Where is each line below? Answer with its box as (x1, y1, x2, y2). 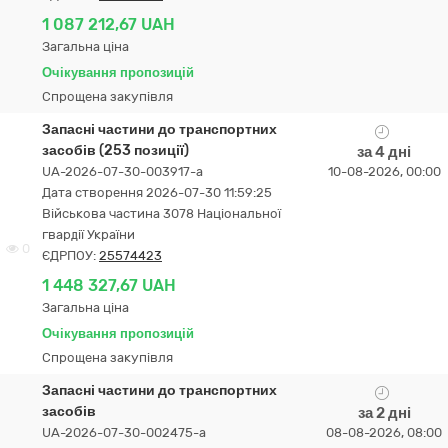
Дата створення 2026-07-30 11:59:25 (42, 185, 272, 200)
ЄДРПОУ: (42, 248, 99, 263)
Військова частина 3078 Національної (42, 206, 281, 221)
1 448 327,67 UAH (42, 276, 176, 295)
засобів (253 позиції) (42, 142, 189, 159)
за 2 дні (357, 404, 411, 422)
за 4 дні (357, 143, 411, 161)
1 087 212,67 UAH (42, 15, 175, 34)
